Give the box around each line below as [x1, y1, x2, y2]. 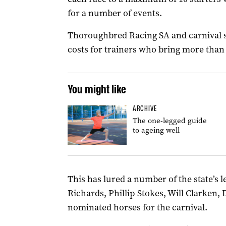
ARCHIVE [132, 104, 157, 113]
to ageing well [132, 125, 180, 135]
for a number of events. [67, 7, 162, 19]
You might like [67, 82, 126, 96]
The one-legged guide [132, 116, 207, 126]
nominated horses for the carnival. [67, 201, 207, 213]
